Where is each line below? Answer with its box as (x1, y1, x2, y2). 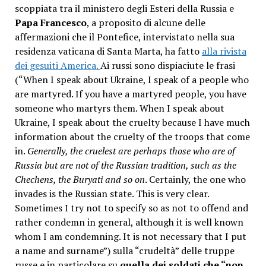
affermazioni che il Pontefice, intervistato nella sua (14, 30, 235, 43)
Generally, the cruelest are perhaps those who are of (27, 144, 235, 157)
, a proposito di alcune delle (86, 15, 205, 29)
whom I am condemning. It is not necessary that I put (14, 229, 246, 243)
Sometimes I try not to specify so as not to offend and (14, 201, 248, 214)
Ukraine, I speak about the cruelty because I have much (14, 115, 250, 129)
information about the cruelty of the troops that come (14, 129, 250, 143)
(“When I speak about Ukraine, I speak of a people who (14, 72, 249, 86)
